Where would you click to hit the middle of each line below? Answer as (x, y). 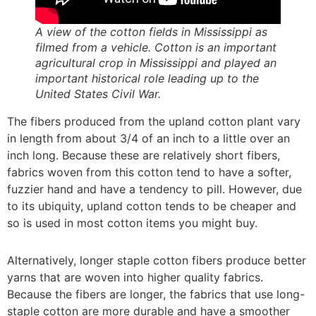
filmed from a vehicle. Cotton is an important (156, 47)
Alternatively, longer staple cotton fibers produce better (157, 261)
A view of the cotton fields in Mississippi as (151, 31)
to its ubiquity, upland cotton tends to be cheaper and (152, 206)
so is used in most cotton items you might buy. (132, 223)
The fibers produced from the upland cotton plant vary (154, 121)
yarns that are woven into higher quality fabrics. (135, 278)
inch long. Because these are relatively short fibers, (144, 155)
